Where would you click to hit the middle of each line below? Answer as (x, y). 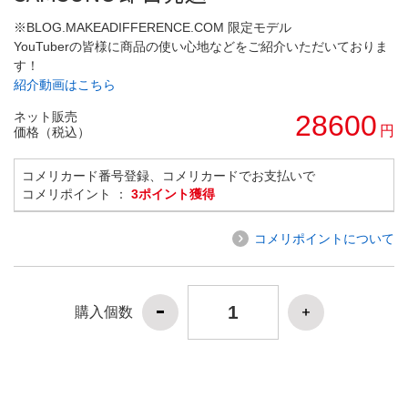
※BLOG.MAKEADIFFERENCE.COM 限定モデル (153, 27)
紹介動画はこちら (65, 84)
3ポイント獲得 (173, 194)
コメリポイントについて (324, 238)
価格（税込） (52, 132)
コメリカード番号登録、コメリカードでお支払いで (168, 175)
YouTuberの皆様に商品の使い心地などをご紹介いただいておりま (201, 46)
